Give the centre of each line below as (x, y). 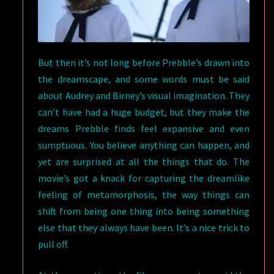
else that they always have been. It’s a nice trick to (144, 228)
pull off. (54, 244)
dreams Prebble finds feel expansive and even (144, 129)
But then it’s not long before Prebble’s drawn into (144, 63)
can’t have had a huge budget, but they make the (144, 112)
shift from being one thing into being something (144, 211)
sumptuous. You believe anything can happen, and (144, 145)
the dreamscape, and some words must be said (144, 79)
